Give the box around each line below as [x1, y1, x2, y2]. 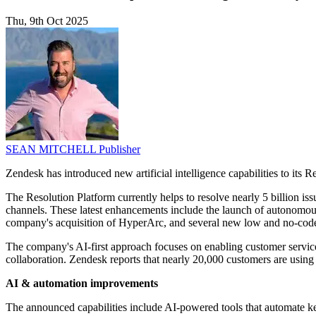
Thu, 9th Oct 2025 [6, 15, 88, 28]
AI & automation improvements [6, 277, 158, 290]
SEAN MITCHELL [6, 143, 99, 156]
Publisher [99, 143, 140, 156]
